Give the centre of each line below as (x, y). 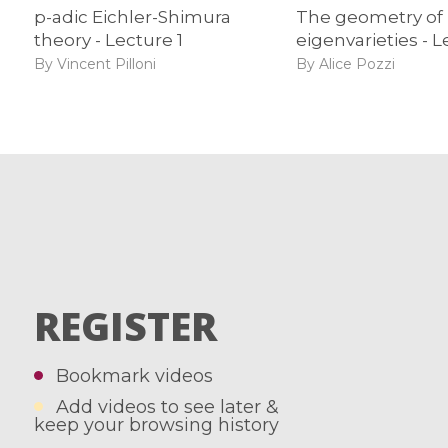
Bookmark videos (135, 375)
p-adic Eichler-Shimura (132, 16)
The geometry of (370, 16)
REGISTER (125, 326)
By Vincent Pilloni (94, 64)
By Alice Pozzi (346, 64)
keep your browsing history (156, 425)
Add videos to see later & (168, 407)
